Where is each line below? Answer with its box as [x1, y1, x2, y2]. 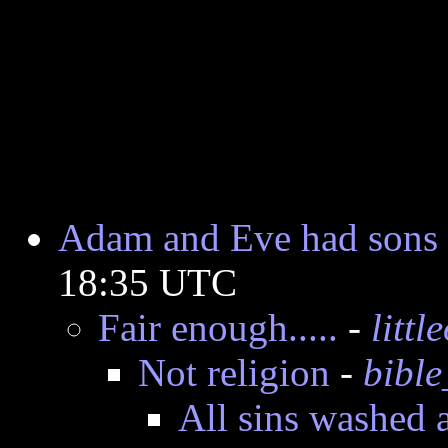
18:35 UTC [58, 261, 237, 304]
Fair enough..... [98, 306, 338, 349]
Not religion [138, 351, 330, 394]
